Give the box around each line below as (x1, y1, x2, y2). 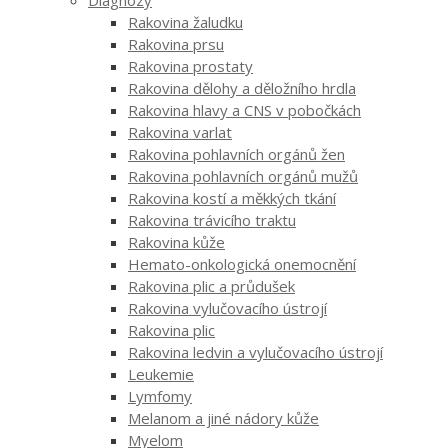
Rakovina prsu (128, 33, 224, 54)
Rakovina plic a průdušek (128, 275, 295, 296)
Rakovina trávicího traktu (128, 209, 296, 230)
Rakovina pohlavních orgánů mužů (128, 165, 358, 186)
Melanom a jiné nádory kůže (128, 407, 319, 428)
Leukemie (128, 363, 194, 384)
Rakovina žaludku (128, 11, 243, 32)
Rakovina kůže (128, 231, 225, 252)
